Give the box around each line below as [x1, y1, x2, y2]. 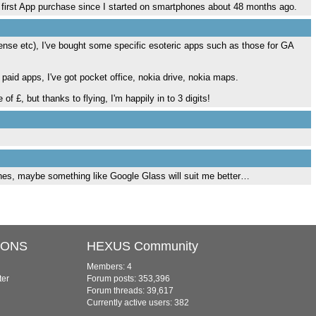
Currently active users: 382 [87, 298, 189, 308]
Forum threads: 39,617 [87, 286, 174, 296]
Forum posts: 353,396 [87, 274, 170, 284]
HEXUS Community [87, 239, 198, 253]
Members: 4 [87, 262, 132, 272]
